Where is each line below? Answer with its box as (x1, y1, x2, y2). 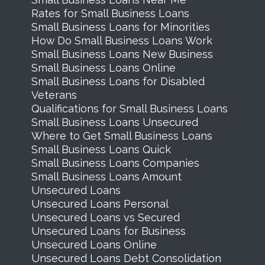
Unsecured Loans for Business (31, 224, 186, 237)
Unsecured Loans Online (31, 238, 157, 251)
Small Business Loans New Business (31, 47, 213, 60)
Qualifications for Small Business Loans (31, 102, 228, 115)
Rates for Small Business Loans (31, 7, 189, 20)
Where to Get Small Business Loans (31, 129, 212, 142)
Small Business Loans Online (31, 61, 176, 74)
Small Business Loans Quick (31, 143, 171, 156)
